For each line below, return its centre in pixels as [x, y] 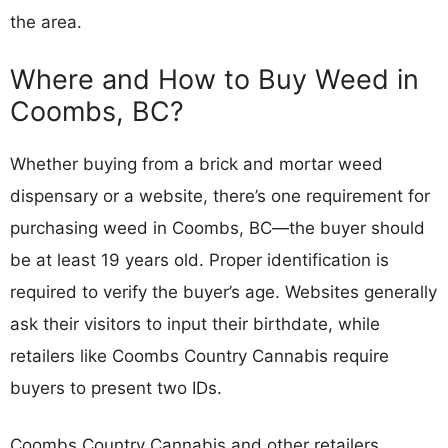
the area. [46, 22]
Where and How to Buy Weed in [214, 79]
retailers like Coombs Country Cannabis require [199, 355]
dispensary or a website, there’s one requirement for [220, 195]
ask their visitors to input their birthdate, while [195, 323]
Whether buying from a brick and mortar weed [196, 163]
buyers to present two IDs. [116, 387]
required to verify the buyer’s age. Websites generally [223, 291]
